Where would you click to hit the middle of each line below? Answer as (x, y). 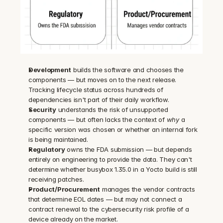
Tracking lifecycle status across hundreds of (96, 90)
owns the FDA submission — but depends (128, 150)
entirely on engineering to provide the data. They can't (110, 160)
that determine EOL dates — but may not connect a (105, 199)
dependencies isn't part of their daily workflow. (99, 100)
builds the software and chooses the (127, 70)
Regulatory (47, 150)
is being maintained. (58, 140)
